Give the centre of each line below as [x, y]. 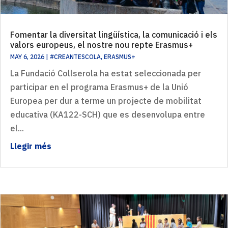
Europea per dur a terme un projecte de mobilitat [106, 101]
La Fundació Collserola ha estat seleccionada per [106, 74]
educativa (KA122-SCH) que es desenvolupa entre [108, 115]
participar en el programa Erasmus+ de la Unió [99, 87]
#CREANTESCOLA [75, 57]
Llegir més [31, 146]
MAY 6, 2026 [27, 57]
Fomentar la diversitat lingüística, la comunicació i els [114, 35]
